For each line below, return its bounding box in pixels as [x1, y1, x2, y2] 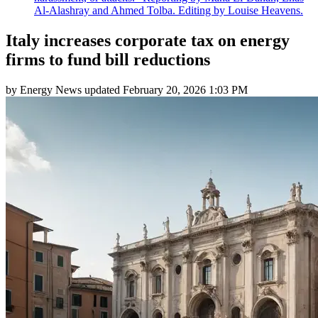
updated [82, 83, 123, 96]
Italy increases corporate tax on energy [6, 31, 290, 50]
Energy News [20, 83, 82, 96]
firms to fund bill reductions [6, 50, 210, 69]
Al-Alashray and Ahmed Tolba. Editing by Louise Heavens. [34, 4, 303, 16]
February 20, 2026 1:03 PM [123, 83, 248, 96]
